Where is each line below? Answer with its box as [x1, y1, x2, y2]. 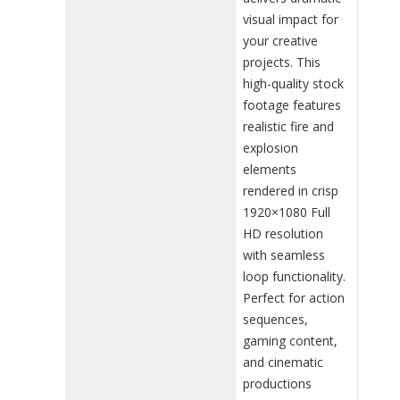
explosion [243, 138, 298, 156]
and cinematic [243, 353, 323, 371]
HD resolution [243, 224, 323, 242]
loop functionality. [243, 267, 346, 285]
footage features [243, 96, 341, 113]
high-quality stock [243, 74, 344, 92]
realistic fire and [243, 117, 334, 135]
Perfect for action [243, 288, 345, 306]
